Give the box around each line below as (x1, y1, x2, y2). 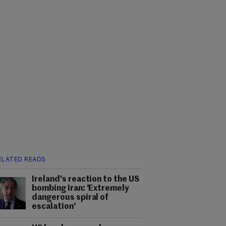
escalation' (32, 203, 76, 211)
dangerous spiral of (32, 194, 108, 202)
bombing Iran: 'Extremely (32, 185, 129, 193)
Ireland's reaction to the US (32, 176, 140, 184)
